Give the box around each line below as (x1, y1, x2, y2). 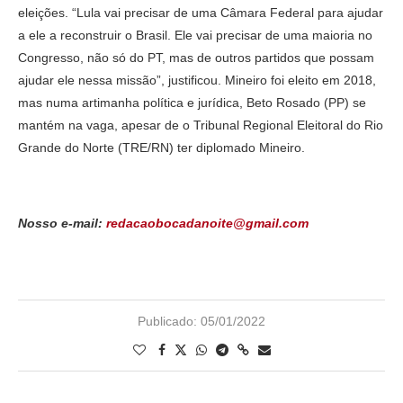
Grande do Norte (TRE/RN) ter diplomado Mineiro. (18, 140, 305, 156)
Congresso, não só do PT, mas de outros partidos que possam (18, 50, 374, 66)
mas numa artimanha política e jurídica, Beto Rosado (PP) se (18, 95, 366, 111)
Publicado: (138, 314, 197, 329)
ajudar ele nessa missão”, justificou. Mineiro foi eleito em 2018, (18, 73, 376, 88)
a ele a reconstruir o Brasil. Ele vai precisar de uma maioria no (18, 28, 372, 43)
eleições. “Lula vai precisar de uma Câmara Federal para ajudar (18, 5, 383, 21)
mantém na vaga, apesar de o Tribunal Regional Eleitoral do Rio (18, 118, 383, 133)
